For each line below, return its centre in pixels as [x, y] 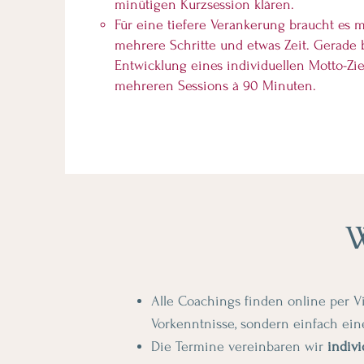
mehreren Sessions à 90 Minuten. [215, 86]
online [309, 301]
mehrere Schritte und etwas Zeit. [212, 45]
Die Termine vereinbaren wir [239, 347]
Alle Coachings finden [219, 301]
